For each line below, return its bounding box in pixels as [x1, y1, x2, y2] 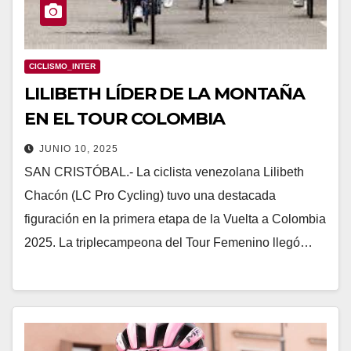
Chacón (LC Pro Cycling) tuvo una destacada [24, 188, 276, 202]
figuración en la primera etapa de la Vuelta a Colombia [24, 212, 326, 226]
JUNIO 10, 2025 [39, 143, 118, 154]
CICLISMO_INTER [29, 61, 96, 71]
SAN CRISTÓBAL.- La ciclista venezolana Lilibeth [24, 165, 304, 179]
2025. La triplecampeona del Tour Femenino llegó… [24, 235, 313, 249]
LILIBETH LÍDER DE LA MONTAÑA [24, 82, 306, 104]
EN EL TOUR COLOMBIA [24, 107, 226, 129]
